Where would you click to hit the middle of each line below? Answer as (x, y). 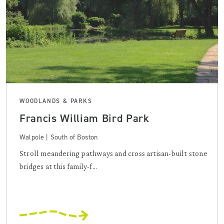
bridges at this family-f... (58, 166)
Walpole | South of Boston (59, 137)
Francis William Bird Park (84, 118)
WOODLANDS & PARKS (56, 101)
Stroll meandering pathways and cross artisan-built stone (113, 153)
